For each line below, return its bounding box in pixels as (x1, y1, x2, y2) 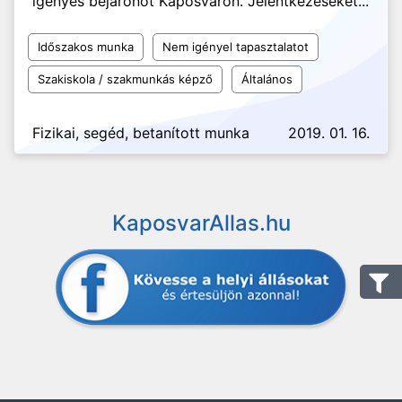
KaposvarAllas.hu (111, 210, 291, 236)
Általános (241, 72, 293, 86)
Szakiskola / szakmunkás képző (38, 72, 213, 86)
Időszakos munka (38, 39, 134, 54)
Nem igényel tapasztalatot (162, 39, 309, 54)
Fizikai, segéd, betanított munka (32, 124, 249, 142)
